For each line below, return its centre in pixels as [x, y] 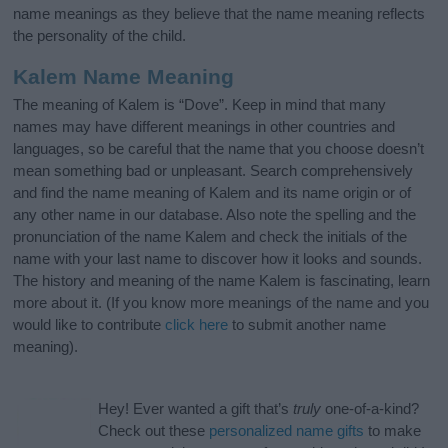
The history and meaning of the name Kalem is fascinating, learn [222, 281]
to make [393, 431]
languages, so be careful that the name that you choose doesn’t [219, 149]
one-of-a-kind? [370, 409]
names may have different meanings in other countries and [204, 127]
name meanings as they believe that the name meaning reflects [219, 13]
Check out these [154, 431]
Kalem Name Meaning [124, 76]
